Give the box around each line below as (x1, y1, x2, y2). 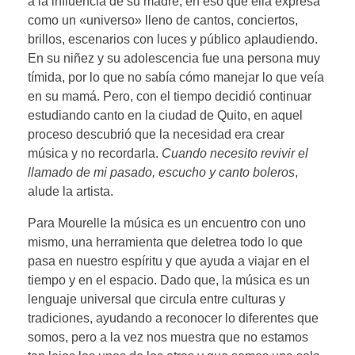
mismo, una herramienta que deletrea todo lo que (28, 235, 303, 249)
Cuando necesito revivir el (162, 146, 308, 160)
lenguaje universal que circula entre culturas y (28, 292, 285, 306)
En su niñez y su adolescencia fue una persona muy (28, 51, 320, 65)
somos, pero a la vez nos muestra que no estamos (28, 330, 308, 344)
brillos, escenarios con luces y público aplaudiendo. (28, 32, 318, 46)
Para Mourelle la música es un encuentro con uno (28, 216, 306, 230)
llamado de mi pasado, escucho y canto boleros (28, 165, 295, 179)
